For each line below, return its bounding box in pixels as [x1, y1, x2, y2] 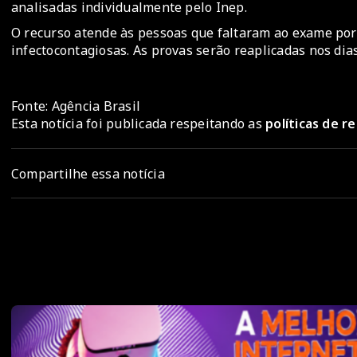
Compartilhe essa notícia [11, 164, 165, 182]
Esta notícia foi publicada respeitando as [11, 115, 266, 133]
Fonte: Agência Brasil [11, 97, 141, 116]
